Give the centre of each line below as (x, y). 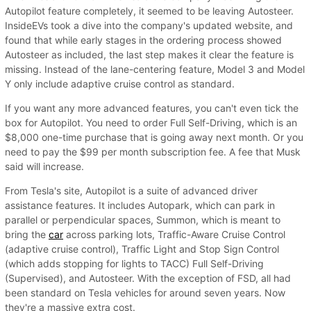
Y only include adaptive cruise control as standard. (120, 83)
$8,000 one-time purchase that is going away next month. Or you (154, 137)
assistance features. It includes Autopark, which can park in (140, 205)
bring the (27, 234)
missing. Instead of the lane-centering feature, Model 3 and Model (155, 69)
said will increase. (44, 166)
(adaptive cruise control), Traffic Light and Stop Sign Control (142, 249)
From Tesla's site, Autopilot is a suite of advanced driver (131, 190)
